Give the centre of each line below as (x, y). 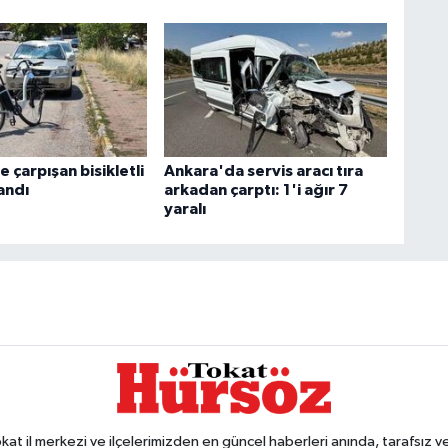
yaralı (184, 208)
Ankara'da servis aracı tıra (263, 170)
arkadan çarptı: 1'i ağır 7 (255, 189)
